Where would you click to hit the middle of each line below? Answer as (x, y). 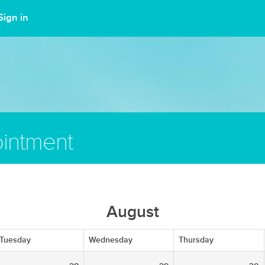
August (132, 212)
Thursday (196, 240)
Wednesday (111, 240)
